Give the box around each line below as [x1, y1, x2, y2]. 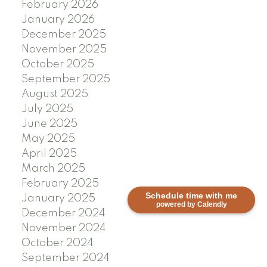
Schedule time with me [145, 191, 237, 200]
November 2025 [21, 44, 107, 55]
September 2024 [21, 253, 110, 264]
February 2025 [21, 178, 99, 190]
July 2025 [21, 104, 73, 115]
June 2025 [21, 119, 77, 130]
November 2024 [21, 223, 106, 234]
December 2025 [21, 29, 106, 41]
